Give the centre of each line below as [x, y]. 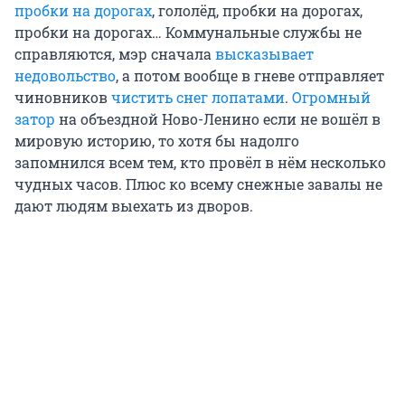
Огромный [331, 98]
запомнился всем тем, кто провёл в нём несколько [200, 163]
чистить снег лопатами [198, 98]
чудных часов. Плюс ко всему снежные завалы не [198, 184]
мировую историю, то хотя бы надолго [157, 141]
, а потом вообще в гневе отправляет [250, 76]
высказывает [264, 54]
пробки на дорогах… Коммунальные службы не [188, 33]
